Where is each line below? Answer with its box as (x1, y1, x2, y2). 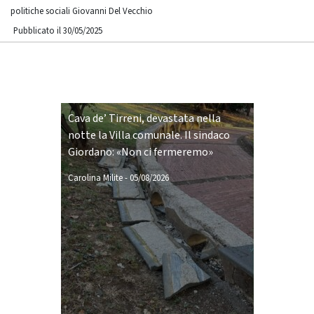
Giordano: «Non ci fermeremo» (67, 144, 213, 160)
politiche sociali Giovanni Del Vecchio (11, 5, 153, 18)
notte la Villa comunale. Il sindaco (67, 128, 230, 143)
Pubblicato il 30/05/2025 (13, 25, 102, 37)
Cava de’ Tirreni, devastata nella (67, 111, 221, 126)
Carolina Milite (67, 172, 123, 184)
